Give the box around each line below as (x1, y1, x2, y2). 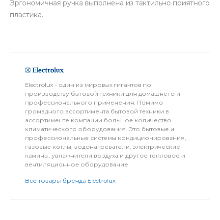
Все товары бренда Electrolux (25, 176, 115, 184)
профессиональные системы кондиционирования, (25, 134, 186, 141)
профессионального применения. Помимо (25, 98, 163, 106)
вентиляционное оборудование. (25, 160, 130, 168)
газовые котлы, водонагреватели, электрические (25, 142, 180, 150)
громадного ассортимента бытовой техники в (25, 107, 169, 115)
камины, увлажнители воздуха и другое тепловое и (25, 151, 185, 159)
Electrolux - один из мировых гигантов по (25, 81, 151, 88)
